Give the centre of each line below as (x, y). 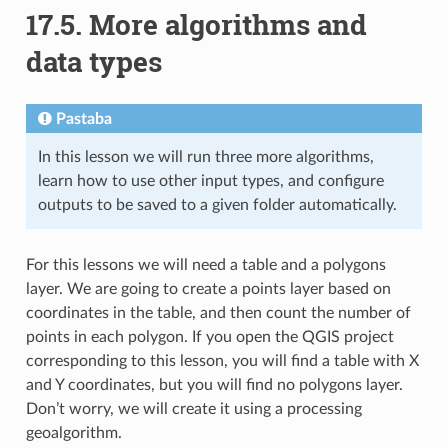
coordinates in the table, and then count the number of (218, 312)
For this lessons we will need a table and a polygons (205, 264)
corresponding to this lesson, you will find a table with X (222, 360)
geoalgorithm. (73, 432)
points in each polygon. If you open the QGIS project (209, 336)
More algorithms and (227, 24)
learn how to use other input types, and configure (210, 180)
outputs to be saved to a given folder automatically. (217, 204)
